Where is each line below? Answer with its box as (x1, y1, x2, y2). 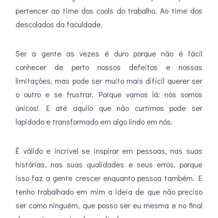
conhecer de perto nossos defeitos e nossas (16, 62, 202, 73)
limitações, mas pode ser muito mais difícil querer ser (16, 75, 202, 86)
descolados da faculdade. (16, 19, 103, 30)
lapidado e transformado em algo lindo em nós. (16, 116, 173, 127)
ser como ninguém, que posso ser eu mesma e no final (16, 200, 202, 211)
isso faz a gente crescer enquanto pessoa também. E (16, 173, 202, 183)
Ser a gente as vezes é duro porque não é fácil (16, 48, 202, 59)
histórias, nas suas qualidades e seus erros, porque (16, 159, 202, 170)
